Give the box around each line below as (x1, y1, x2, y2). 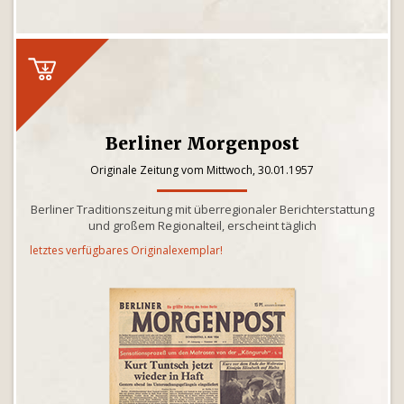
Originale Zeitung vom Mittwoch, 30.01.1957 (90, 162, 314, 178)
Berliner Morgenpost (105, 133, 299, 154)
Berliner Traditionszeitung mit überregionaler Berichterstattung (30, 201, 374, 217)
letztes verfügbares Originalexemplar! (30, 243, 223, 258)
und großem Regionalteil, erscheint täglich (87, 217, 317, 234)
